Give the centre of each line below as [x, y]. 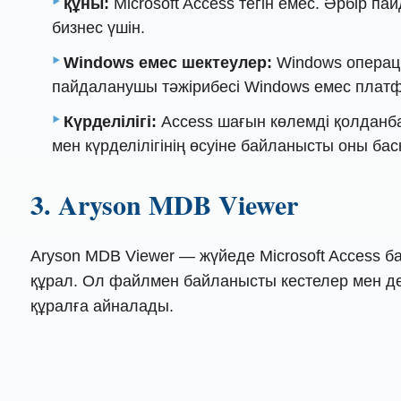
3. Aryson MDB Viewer [164, 204]
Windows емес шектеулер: [168, 63]
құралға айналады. [102, 307]
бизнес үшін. [99, 28]
